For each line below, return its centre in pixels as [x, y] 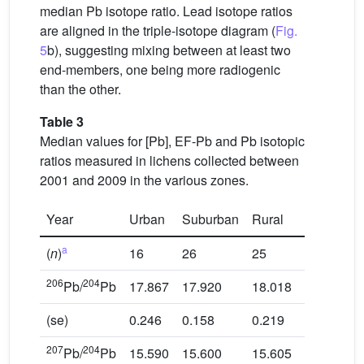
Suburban [210, 219]
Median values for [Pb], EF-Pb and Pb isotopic [172, 141]
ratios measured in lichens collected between [169, 160]
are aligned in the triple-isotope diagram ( [158, 30]
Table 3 [62, 121]
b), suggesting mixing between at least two [169, 50]
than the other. [80, 89]
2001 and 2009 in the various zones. [144, 180]
